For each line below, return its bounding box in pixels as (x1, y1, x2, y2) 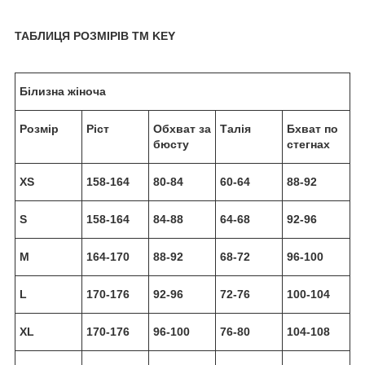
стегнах (287, 137, 330, 151)
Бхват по (287, 121, 338, 135)
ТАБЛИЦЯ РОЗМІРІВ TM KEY (15, 29, 175, 42)
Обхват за (153, 121, 211, 135)
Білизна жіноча (20, 84, 106, 98)
